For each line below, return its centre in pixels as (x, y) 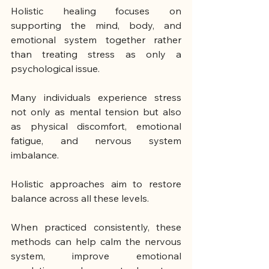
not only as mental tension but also (96, 112)
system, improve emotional (96, 256)
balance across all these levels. (80, 198)
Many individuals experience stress (96, 98)
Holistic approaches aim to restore (96, 184)
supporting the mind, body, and (96, 26)
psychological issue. (55, 69)
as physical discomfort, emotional (96, 126)
